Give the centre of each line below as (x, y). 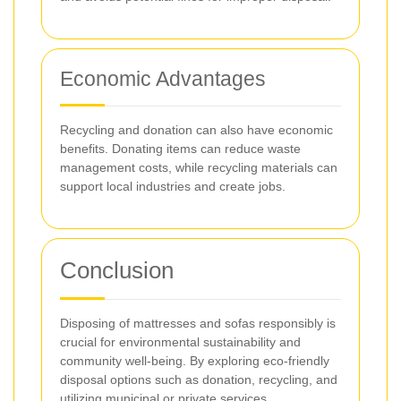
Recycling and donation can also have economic (196, 130)
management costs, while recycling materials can (199, 167)
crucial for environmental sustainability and (180, 342)
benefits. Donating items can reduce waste (180, 149)
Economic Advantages (163, 79)
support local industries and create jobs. (173, 186)
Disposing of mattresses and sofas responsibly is (198, 323)
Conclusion (117, 270)
